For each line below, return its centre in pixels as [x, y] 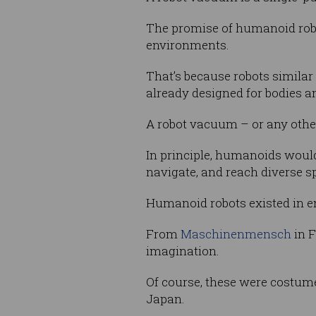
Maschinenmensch [236, 234]
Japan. [165, 299]
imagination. [183, 251]
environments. [188, 45]
